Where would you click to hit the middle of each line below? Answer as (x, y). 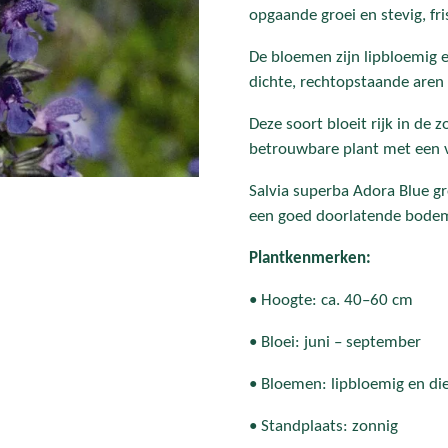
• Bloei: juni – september (335, 342)
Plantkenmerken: (310, 258)
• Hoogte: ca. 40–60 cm (331, 300)
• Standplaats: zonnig (323, 426)
